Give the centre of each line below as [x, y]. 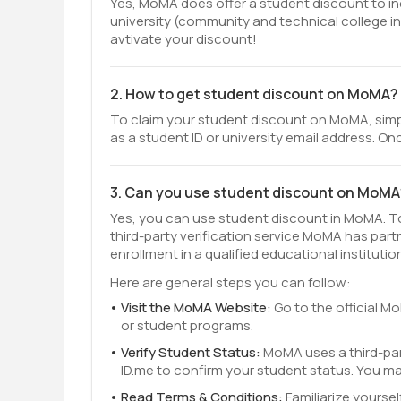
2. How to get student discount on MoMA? [254, 94]
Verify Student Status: [192, 352]
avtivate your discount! [183, 39]
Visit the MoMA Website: [197, 307]
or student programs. [187, 325]
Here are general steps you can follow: [230, 282]
